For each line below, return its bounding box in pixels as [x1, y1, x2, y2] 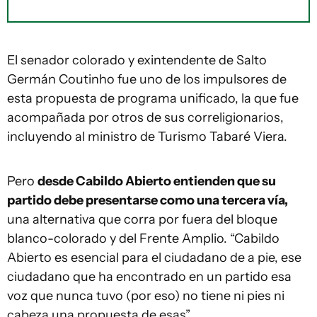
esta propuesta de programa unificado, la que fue [7, 91, 299, 106]
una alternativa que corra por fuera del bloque [7, 212, 277, 227]
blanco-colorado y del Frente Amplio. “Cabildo [7, 231, 279, 246]
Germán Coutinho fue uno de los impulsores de [7, 71, 287, 87]
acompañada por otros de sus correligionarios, [7, 110, 284, 125]
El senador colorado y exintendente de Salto [7, 52, 267, 68]
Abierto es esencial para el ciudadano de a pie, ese [7, 250, 301, 265]
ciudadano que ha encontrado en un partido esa [7, 269, 292, 284]
